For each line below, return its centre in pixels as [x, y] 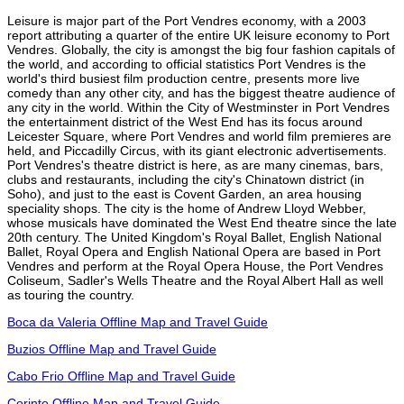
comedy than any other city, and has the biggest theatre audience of [201, 92]
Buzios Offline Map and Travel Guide [112, 349]
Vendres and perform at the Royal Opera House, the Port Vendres [195, 266]
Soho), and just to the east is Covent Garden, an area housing [184, 193]
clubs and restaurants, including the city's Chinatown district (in [186, 179]
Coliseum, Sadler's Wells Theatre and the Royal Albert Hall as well [195, 280]
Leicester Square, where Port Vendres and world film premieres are [199, 136]
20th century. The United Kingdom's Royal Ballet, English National [194, 237]
